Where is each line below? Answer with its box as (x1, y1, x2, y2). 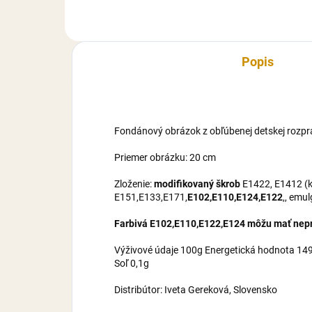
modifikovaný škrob (154, 178, 240, 189)
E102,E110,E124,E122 (187, 191, 283, 203)
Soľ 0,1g (114, 257, 149, 269)
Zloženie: (114, 178, 154, 189)
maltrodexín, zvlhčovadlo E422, (93, 4, 226, 16)
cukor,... (93, 20, 127, 32)
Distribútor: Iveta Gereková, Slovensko (114, 283, 277, 295)
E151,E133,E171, (114, 191, 187, 203)
